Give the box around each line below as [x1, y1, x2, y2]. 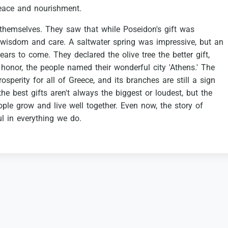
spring [113, 37, 135, 47]
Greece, [69, 75, 95, 85]
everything [17, 113, 54, 124]
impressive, [156, 37, 196, 47]
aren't [50, 88, 70, 98]
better [173, 50, 193, 60]
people [40, 63, 64, 73]
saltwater [77, 37, 110, 47]
